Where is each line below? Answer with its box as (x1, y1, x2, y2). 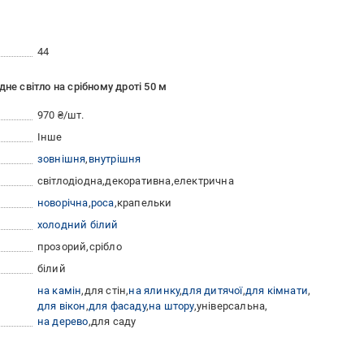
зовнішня (37, 152, 86, 165)
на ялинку (128, 284, 180, 297)
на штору (149, 299, 194, 312)
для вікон (37, 299, 86, 312)
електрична (173, 174, 234, 187)
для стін (84, 284, 127, 297)
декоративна (105, 174, 171, 187)
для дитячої (182, 284, 243, 297)
